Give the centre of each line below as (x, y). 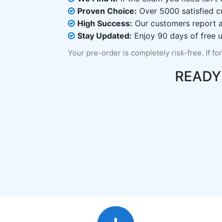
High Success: (105, 23)
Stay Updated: (105, 36)
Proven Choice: (107, 11)
